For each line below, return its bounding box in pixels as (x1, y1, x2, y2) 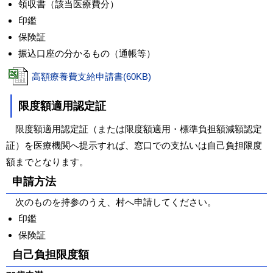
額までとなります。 (6, 157, 88, 167)
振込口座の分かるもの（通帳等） (18, 48, 155, 58)
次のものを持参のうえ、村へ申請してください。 (6, 197, 216, 207)
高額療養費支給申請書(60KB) (32, 71, 151, 82)
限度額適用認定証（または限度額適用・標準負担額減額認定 (6, 124, 262, 134)
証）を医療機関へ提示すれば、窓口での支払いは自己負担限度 (6, 140, 262, 151)
